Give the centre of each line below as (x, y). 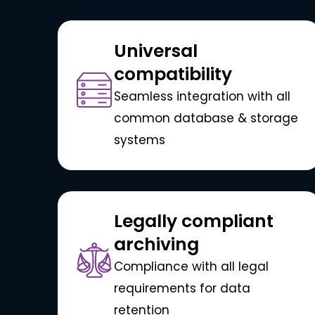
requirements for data (182, 289)
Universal (156, 51)
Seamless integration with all (202, 96)
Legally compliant (194, 221)
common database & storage (206, 118)
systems (140, 140)
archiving (157, 245)
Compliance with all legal (192, 267)
